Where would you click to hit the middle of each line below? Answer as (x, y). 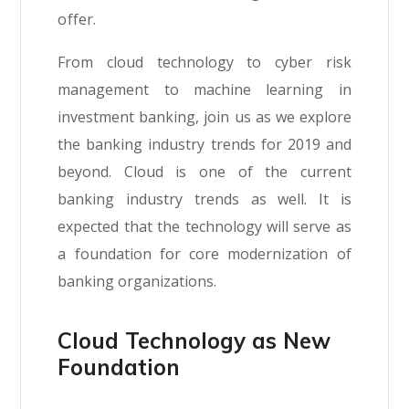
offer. (77, 19)
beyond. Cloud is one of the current (204, 171)
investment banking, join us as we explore (204, 116)
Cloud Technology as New (194, 340)
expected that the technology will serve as (204, 226)
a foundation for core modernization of (204, 253)
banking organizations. (137, 281)
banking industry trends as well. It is (204, 199)
